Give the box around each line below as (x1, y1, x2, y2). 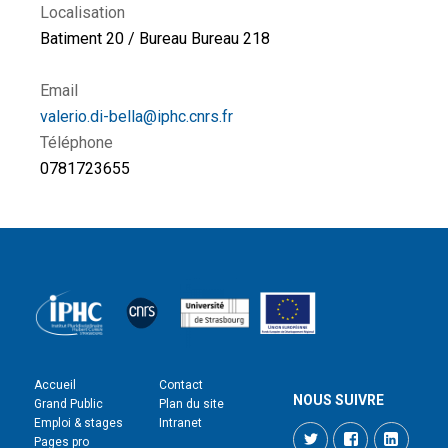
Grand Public (34, 397, 104, 411)
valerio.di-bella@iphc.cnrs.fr (40, 107, 233, 126)
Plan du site (159, 397, 224, 411)
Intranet (159, 416, 202, 430)
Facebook (366, 422, 420, 437)
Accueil (34, 378, 77, 392)
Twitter (326, 422, 365, 437)
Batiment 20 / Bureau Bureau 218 (40, 29, 270, 48)
